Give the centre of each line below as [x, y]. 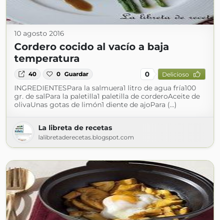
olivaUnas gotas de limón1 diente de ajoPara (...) [96, 105]
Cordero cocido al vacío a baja [92, 47]
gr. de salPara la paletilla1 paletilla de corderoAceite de [107, 96]
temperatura [47, 58]
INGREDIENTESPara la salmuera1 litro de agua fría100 [105, 88]
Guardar [77, 74]
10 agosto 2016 [39, 33]
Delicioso [175, 74]
